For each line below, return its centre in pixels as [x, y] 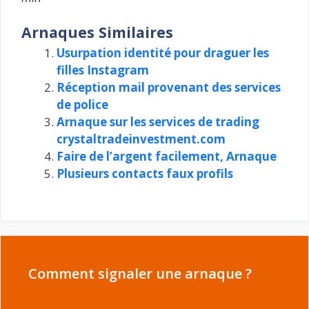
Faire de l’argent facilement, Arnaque [167, 156]
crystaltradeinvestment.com [141, 139]
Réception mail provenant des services [169, 87]
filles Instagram [103, 70]
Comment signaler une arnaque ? [140, 273]
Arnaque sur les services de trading [158, 122]
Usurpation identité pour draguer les [163, 53]
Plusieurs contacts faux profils [145, 173]
